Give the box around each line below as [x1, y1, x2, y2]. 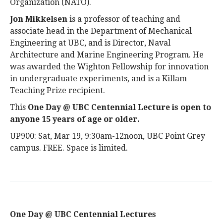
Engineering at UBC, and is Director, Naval [10, 38, 170, 48]
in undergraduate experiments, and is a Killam [10, 74, 187, 83]
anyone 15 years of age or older [10, 114, 137, 124]
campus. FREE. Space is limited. [10, 143, 128, 153]
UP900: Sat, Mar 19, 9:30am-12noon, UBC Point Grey [10, 131, 205, 141]
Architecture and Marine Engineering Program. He [10, 50, 204, 59]
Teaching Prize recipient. [10, 86, 105, 95]
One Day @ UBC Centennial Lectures [10, 210, 156, 219]
